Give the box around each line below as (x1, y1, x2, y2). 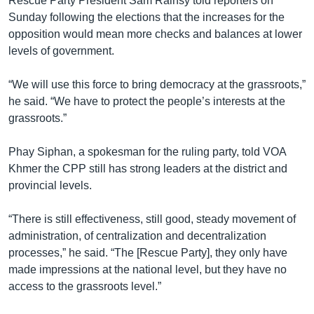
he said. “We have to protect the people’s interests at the (8, 95, 285, 107)
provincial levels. (8, 179, 92, 191)
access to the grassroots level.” (8, 280, 161, 292)
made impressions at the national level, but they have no (8, 263, 287, 275)
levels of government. (8, 44, 114, 57)
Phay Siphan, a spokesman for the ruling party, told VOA (8, 145, 286, 158)
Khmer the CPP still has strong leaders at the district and (8, 162, 287, 175)
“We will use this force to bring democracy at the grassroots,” (8, 78, 306, 90)
